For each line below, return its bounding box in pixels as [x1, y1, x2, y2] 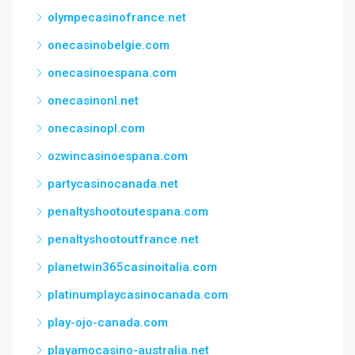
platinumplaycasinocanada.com [48, 288, 228, 302]
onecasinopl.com [48, 121, 145, 136]
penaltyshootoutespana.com [48, 204, 208, 219]
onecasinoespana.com [48, 66, 177, 80]
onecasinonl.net [48, 94, 139, 108]
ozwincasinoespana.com [48, 149, 188, 163]
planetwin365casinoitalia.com [48, 260, 217, 274]
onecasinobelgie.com [48, 38, 170, 52]
